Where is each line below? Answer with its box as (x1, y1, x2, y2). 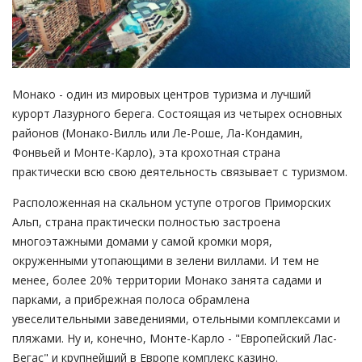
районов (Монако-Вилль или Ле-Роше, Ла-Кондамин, (12, 124, 303, 141)
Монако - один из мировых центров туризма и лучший (12, 86, 311, 102)
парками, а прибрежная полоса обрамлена (12, 291, 250, 307)
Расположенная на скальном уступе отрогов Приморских (12, 194, 330, 210)
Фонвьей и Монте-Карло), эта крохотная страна (12, 144, 280, 160)
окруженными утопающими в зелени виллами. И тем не (12, 252, 319, 268)
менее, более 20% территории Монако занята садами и (12, 271, 322, 288)
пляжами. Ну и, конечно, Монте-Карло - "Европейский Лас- (12, 330, 337, 346)
